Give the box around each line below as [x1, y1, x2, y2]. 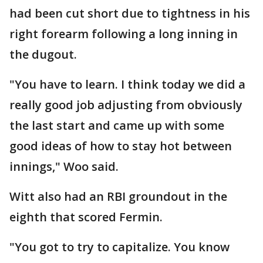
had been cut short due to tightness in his [9, 5, 250, 22]
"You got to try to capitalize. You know [9, 239, 230, 255]
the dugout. [9, 46, 77, 63]
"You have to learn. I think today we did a [9, 76, 245, 93]
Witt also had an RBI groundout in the [9, 188, 227, 205]
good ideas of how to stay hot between [9, 138, 232, 154]
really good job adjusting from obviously [9, 97, 242, 113]
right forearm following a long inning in [9, 26, 238, 42]
